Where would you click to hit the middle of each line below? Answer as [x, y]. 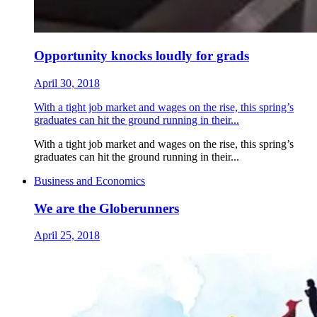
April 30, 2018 [67, 83]
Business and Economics [90, 180]
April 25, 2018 [67, 236]
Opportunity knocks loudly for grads [142, 56]
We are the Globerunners [106, 208]
